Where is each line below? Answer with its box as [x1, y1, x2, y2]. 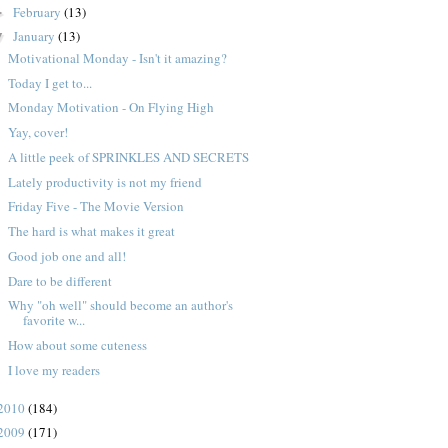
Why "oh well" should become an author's [8, 296, 234, 315]
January [12, 27, 58, 46]
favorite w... [23, 311, 86, 330]
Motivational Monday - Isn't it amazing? [8, 48, 228, 67]
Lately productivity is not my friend [8, 172, 203, 191]
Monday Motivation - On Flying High [8, 98, 215, 117]
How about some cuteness [8, 336, 148, 355]
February [12, 2, 64, 21]
